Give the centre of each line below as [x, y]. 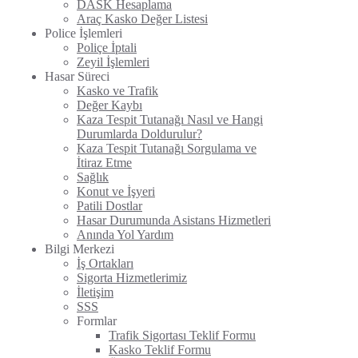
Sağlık [93, 177]
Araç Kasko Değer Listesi [142, 19]
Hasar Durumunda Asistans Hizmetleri [174, 220]
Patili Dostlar [109, 206]
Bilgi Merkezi [80, 249]
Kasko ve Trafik [117, 91]
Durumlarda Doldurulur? [139, 134]
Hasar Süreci [77, 76]
